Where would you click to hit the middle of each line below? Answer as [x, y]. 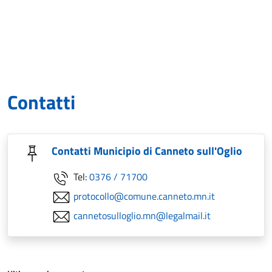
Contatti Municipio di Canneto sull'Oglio [147, 151]
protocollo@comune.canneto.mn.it [144, 196]
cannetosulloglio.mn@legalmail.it [142, 216]
